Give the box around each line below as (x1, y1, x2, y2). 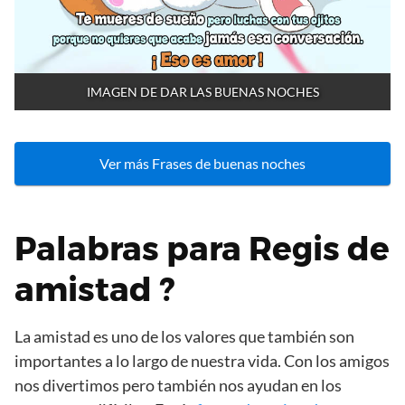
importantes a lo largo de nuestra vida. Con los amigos (14, 350, 390, 371)
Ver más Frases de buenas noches (99, 154, 306, 172)
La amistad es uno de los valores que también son (14, 325, 354, 346)
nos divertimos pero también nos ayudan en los (14, 374, 342, 395)
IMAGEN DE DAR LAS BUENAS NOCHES (86, 83, 319, 99)
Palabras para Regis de (14, 228, 390, 268)
